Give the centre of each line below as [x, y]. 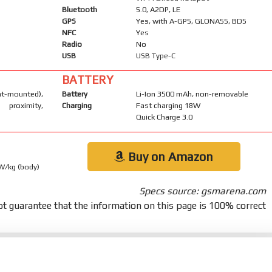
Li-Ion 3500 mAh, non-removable [192, 93]
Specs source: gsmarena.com [202, 191]
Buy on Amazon [169, 156]
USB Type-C [155, 55]
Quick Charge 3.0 [164, 117]
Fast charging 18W [168, 105]
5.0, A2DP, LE [158, 9]
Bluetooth [79, 9]
